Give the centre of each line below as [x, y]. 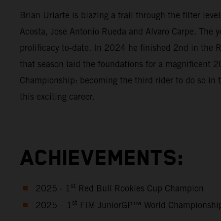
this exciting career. [58, 96]
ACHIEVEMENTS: [102, 158]
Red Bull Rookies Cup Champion [140, 188]
